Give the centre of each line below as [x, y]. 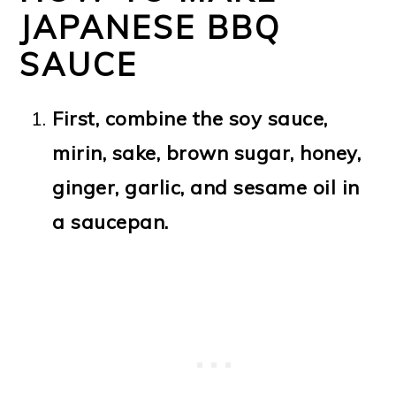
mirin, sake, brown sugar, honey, [207, 152]
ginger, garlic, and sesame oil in [206, 187]
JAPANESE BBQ [151, 27]
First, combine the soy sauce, [190, 118]
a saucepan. [110, 221]
